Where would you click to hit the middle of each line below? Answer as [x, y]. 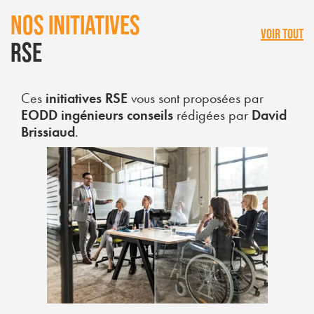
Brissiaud [48, 132]
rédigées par [212, 115]
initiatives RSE [87, 98]
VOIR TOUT [282, 35]
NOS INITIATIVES [75, 27]
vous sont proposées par [196, 98]
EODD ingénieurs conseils [97, 115]
